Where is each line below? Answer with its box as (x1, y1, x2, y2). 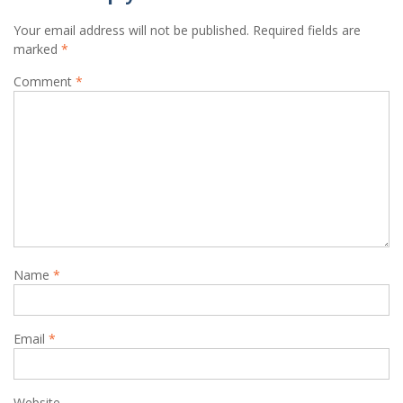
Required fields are (253, 21, 361, 39)
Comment (13, 72, 76, 90)
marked (13, 40, 61, 58)
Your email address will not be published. (13, 21, 249, 39)
